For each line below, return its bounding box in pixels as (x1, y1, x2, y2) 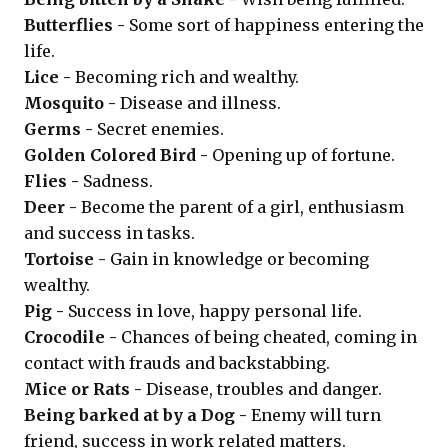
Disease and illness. (120, 93, 281, 113)
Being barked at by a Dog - (24, 405, 251, 425)
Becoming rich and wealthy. (75, 67, 299, 87)
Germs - (24, 119, 97, 139)
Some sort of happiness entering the (129, 15, 424, 35)
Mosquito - (24, 93, 120, 113)
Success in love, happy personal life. (68, 301, 362, 321)
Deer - (24, 197, 81, 217)
